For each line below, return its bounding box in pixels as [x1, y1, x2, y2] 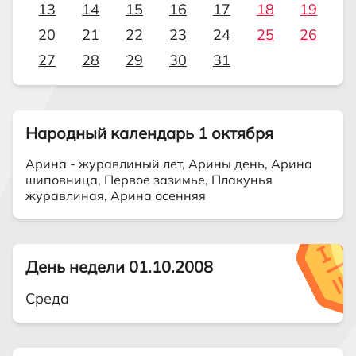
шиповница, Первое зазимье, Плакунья [25, 172, 273, 188]
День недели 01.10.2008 [25, 257, 213, 277]
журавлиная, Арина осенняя [25, 188, 206, 203]
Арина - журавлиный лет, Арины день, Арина [25, 156, 312, 172]
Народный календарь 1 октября [25, 123, 273, 143]
